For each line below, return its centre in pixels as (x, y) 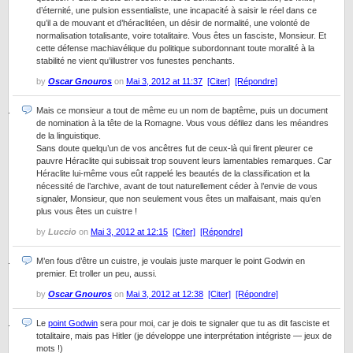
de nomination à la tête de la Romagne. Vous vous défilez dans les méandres (182, 123)
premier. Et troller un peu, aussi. (97, 273)
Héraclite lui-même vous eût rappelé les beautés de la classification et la (173, 173)
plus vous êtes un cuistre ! (87, 211)
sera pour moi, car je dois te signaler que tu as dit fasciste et (214, 323)
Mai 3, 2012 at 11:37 (164, 81)
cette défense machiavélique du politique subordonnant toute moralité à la (175, 48)
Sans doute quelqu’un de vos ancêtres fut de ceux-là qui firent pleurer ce (175, 148)
